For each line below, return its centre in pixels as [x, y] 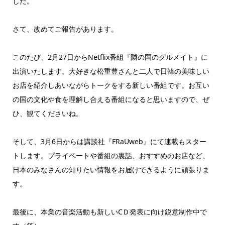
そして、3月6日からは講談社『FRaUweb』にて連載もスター [109, 141]
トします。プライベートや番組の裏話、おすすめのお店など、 [111, 155]
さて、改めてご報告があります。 [65, 29]
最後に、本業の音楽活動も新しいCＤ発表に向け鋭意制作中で [109, 211]
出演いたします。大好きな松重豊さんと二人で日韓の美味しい [111, 71]
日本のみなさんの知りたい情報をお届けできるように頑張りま [111, 169]
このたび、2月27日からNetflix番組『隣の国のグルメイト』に [110, 57]
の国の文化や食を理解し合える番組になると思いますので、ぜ [111, 99]
